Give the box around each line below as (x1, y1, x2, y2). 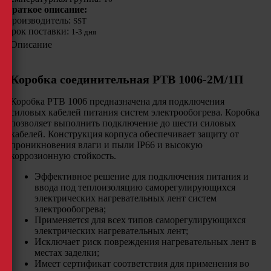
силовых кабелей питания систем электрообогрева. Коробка (10, 106, 260, 117)
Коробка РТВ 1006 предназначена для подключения (10, 96, 224, 106)
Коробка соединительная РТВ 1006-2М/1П (10, 72, 244, 86)
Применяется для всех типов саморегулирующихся (34, 214, 246, 225)
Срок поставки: (5, 26, 71, 37)
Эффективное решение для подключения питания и (34, 171, 249, 181)
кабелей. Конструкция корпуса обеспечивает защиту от (10, 128, 239, 139)
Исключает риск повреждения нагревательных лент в (34, 236, 256, 247)
